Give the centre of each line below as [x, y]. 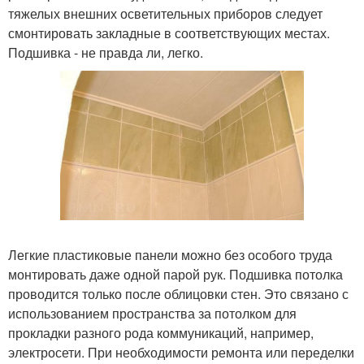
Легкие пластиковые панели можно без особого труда [170, 255]
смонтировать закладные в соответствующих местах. [169, 33]
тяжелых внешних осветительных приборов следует [165, 14]
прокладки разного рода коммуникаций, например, [161, 333]
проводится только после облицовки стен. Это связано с [178, 294]
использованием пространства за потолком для [152, 314]
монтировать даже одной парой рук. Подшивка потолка [175, 275]
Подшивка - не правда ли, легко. [106, 53]
